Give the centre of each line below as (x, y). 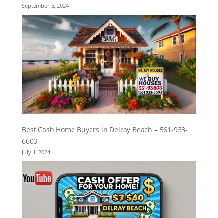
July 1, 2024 (36, 152)
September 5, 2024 (45, 6)
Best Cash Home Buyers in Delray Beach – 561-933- (105, 130)
